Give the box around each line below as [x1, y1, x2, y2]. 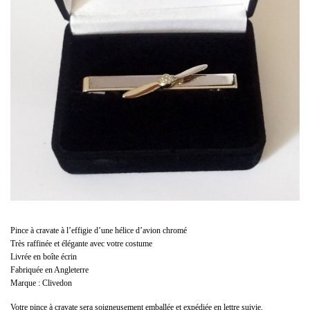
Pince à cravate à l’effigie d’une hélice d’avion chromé [10, 226, 187, 236]
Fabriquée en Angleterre [10, 265, 89, 275]
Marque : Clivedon [10, 278, 72, 289]
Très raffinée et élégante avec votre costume [10, 239, 152, 249]
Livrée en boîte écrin [10, 252, 77, 262]
